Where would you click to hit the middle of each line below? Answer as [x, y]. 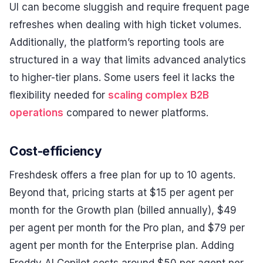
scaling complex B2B [159, 95]
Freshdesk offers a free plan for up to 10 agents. [122, 175]
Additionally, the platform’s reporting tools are [117, 43]
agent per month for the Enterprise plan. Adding [122, 245]
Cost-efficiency [56, 151]
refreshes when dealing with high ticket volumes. [125, 25]
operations [36, 113]
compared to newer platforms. [136, 113]
